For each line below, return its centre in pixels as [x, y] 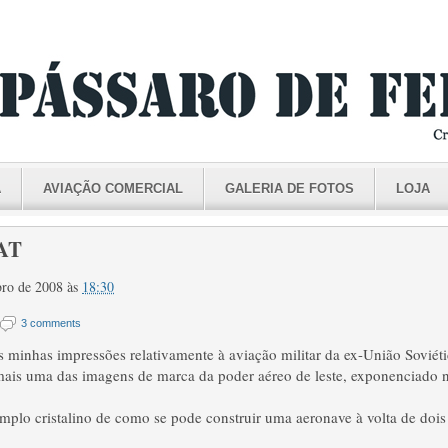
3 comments [51, 322]
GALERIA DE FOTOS [289, 188]
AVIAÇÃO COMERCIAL [113, 188]
